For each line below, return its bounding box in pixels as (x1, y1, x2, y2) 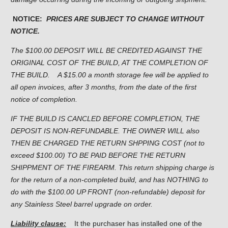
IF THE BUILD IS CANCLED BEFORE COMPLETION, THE (11, 114, 199, 123)
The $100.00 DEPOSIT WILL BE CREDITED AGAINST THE (11, 46, 202, 54)
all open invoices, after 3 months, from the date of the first (11, 82, 196, 91)
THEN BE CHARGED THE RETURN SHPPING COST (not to (11, 138, 205, 147)
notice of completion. (11, 95, 77, 103)
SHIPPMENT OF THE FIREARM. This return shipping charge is (11, 163, 214, 172)
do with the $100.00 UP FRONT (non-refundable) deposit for (11, 187, 205, 196)
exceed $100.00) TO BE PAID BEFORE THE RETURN (11, 151, 185, 159)
